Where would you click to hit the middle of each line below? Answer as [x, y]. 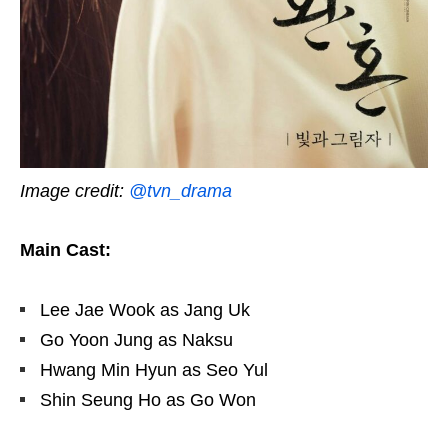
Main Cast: [65, 249]
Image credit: [74, 190]
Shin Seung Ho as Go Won [148, 399]
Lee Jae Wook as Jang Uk [145, 309]
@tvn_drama [180, 190]
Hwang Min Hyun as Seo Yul [154, 369]
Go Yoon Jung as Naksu [136, 339]
